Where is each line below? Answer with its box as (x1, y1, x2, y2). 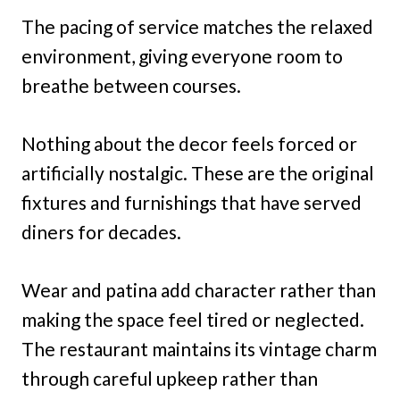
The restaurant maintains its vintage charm (21, 337, 377, 361)
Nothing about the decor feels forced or (21, 132, 357, 155)
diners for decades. (21, 221, 181, 244)
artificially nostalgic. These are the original (21, 162, 374, 185)
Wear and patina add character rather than (21, 279, 376, 302)
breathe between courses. (21, 74, 241, 97)
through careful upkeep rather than (21, 367, 318, 390)
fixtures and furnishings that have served (21, 191, 362, 214)
